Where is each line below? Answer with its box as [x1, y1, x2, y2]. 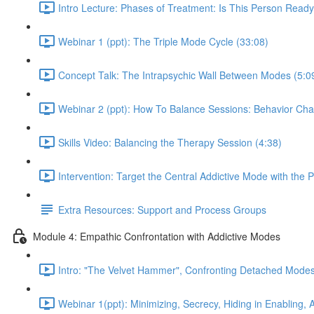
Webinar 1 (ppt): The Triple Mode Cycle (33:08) [58, 34, 268, 48]
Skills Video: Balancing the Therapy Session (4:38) [58, 135, 282, 149]
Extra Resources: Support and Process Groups [58, 202, 266, 217]
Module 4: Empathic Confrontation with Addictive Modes [33, 228, 280, 243]
